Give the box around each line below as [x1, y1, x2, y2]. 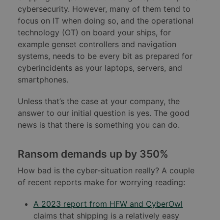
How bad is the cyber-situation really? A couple [18, 165, 194, 176]
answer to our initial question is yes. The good [18, 108, 190, 118]
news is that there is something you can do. [18, 120, 180, 130]
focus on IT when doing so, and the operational [18, 16, 193, 26]
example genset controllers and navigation [18, 39, 176, 50]
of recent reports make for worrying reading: [18, 177, 185, 188]
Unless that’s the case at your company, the [18, 96, 180, 107]
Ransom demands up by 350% [18, 148, 168, 161]
